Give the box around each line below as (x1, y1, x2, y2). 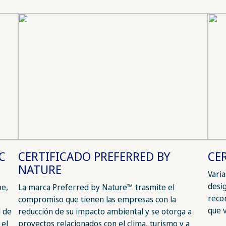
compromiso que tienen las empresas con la (18, 194, 176, 205)
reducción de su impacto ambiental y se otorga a (18, 206, 192, 217)
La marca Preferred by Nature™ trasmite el (18, 182, 175, 193)
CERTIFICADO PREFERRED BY (18, 148, 171, 165)
